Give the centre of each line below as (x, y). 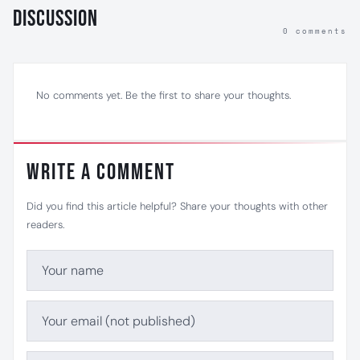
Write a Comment (101, 172)
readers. (45, 225)
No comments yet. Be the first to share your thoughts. (164, 95)
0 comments (315, 31)
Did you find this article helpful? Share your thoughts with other (177, 206)
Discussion (55, 19)
